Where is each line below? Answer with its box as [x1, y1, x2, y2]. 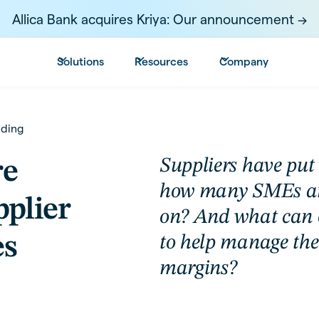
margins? [159, 258, 237, 280]
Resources [135, 55, 189, 68]
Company [219, 55, 268, 68]
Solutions [56, 55, 104, 68]
